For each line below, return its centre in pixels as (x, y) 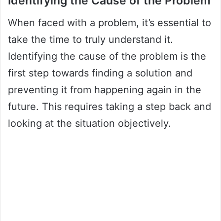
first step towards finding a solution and (100, 73)
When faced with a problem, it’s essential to (110, 22)
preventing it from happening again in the (105, 90)
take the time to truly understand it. (91, 39)
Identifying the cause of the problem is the (107, 56)
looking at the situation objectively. (90, 123)
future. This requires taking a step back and (110, 106)
